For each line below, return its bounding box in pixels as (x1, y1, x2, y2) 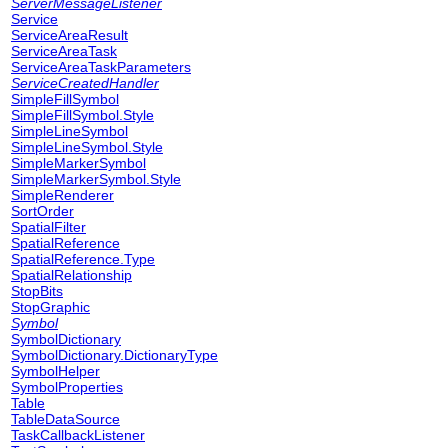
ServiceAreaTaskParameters (11, 59, 191, 75)
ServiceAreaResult (11, 27, 128, 43)
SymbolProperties (11, 379, 123, 395)
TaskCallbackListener (11, 427, 145, 443)
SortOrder (11, 203, 74, 219)
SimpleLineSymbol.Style (11, 139, 163, 155)
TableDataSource (11, 411, 120, 427)
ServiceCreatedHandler (11, 75, 159, 91)
